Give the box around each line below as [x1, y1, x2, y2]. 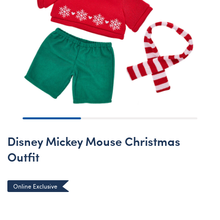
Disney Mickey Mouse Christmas [7, 132, 180, 149]
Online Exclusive [13, 182, 57, 190]
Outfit [7, 148, 39, 165]
